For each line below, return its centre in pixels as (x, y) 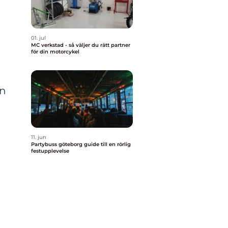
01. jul (38, 38)
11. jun (39, 137)
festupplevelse (50, 151)
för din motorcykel (55, 52)
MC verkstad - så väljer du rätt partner (81, 45)
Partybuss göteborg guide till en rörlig (58, 144)
